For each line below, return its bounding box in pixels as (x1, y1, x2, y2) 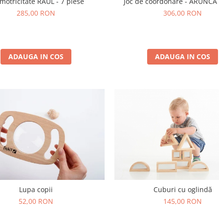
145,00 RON (163, 196, 202, 206)
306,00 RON (163, 8, 202, 18)
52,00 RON (19, 196, 54, 206)
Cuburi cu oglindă (153, 184, 212, 194)
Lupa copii (19, 184, 53, 194)
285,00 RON (17, 8, 56, 18)
